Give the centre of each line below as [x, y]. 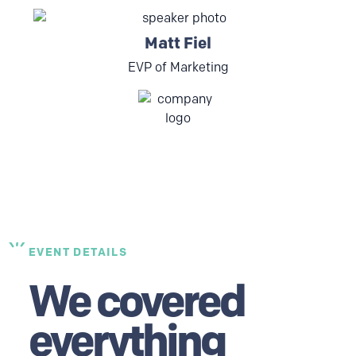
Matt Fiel [178, 43]
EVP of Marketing [178, 67]
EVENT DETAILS [78, 252]
